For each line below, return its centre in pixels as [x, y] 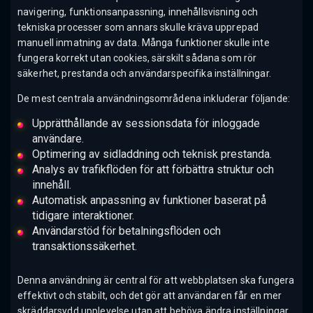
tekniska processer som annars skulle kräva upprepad [138, 28]
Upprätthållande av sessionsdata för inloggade [146, 124]
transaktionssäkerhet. [84, 247]
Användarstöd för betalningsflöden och [126, 231]
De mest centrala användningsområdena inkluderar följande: [154, 99]
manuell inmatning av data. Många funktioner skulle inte [144, 43]
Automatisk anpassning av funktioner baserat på [149, 201]
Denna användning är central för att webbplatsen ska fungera [156, 280]
